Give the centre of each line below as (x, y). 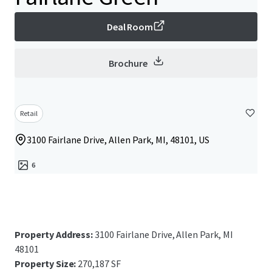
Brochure (128, 63)
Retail (29, 113)
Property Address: (55, 234)
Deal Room (130, 27)
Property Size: (46, 263)
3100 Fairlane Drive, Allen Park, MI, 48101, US (118, 140)
